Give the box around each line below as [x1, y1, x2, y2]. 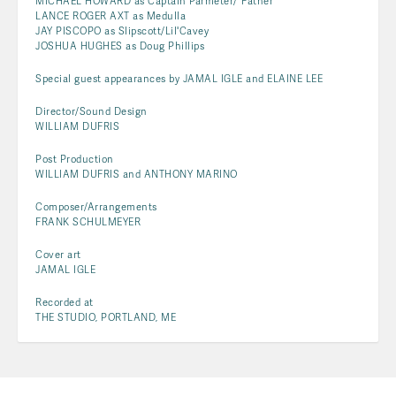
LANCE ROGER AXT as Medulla [35, 9, 186, 22]
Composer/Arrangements [35, 200, 157, 213]
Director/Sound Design [35, 104, 148, 118]
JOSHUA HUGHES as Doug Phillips [35, 39, 204, 52]
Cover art [35, 247, 81, 261]
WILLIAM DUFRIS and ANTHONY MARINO [35, 167, 238, 180]
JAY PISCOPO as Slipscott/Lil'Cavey [35, 24, 209, 37]
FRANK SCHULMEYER [35, 215, 141, 228]
